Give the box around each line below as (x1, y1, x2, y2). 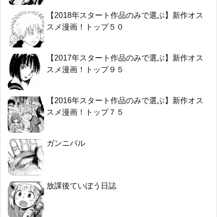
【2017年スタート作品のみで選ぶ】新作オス (46, 54, 203, 62)
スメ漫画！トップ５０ (46, 23, 124, 31)
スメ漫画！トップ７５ (46, 108, 124, 117)
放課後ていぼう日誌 (46, 182, 116, 190)
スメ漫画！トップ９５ (46, 65, 124, 74)
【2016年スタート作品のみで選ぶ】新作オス (46, 96, 203, 105)
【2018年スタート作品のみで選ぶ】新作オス (46, 11, 203, 20)
